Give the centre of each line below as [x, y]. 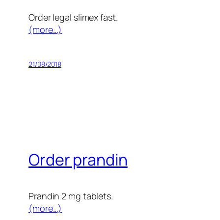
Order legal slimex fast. [73, 17]
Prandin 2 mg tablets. [71, 196]
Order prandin [78, 159]
